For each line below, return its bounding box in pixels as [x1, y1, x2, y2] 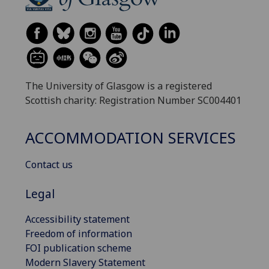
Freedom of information [25, 226, 132, 240]
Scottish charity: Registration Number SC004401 [25, 93, 241, 107]
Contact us [25, 158, 73, 172]
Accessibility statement [25, 212, 130, 226]
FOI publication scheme [25, 241, 131, 255]
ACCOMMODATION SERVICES [25, 127, 236, 149]
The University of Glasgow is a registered [25, 79, 212, 92]
